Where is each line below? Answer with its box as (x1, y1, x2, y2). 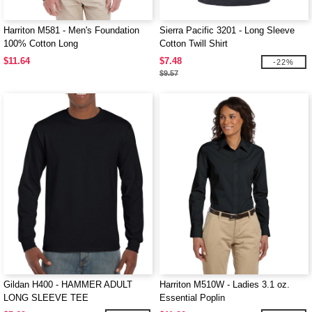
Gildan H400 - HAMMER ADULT (3, 279, 132, 290)
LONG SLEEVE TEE (3, 292, 88, 303)
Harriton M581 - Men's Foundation (3, 25, 139, 36)
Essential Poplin (159, 292, 225, 303)
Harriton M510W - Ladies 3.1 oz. (159, 279, 290, 290)
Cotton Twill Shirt (159, 38, 228, 49)
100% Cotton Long (3, 38, 78, 49)
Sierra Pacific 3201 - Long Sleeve (159, 25, 295, 36)
